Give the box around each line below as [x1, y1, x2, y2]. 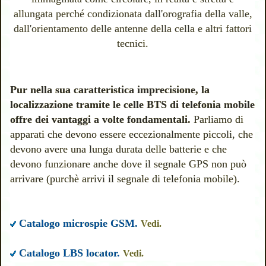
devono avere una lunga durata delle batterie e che [10, 143, 227, 156]
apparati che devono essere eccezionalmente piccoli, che [10, 128, 254, 141]
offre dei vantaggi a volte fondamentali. [10, 113, 191, 126]
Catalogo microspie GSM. [19, 217, 138, 230]
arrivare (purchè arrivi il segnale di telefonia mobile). [10, 173, 240, 185]
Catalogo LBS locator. [19, 247, 121, 259]
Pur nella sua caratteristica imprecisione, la [10, 84, 210, 96]
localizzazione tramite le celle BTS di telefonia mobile [10, 99, 255, 111]
